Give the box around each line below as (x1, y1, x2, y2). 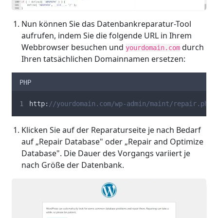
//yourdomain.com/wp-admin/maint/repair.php (49, 99, 213, 108)
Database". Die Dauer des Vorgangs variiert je (21, 147, 190, 159)
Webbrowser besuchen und (21, 41, 126, 53)
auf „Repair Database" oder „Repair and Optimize (21, 136, 203, 147)
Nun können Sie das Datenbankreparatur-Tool (21, 18, 191, 29)
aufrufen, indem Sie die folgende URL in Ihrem (21, 30, 192, 41)
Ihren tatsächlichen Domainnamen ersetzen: (21, 53, 185, 64)
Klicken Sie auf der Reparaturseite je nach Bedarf (21, 124, 201, 135)
